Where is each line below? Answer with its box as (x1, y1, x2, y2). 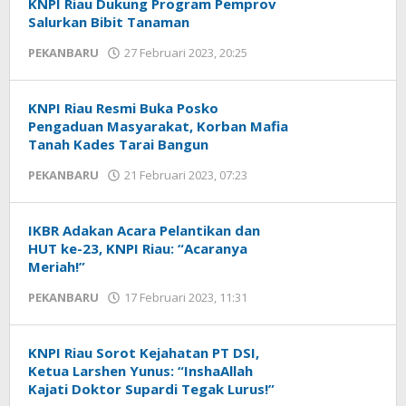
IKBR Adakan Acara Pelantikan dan (28, 221, 260, 239)
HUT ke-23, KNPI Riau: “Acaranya (28, 239, 247, 257)
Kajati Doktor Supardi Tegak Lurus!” (28, 380, 275, 398)
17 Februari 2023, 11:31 (124, 289, 247, 305)
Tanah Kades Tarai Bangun (28, 135, 208, 153)
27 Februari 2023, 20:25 (124, 44, 247, 61)
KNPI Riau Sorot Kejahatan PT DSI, (28, 343, 259, 362)
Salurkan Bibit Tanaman (28, 13, 193, 31)
